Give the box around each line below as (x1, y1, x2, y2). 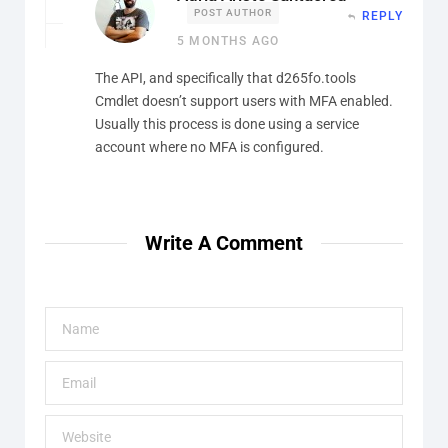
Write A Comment (144, 230, 303, 255)
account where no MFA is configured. (95, 138, 324, 155)
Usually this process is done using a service (95, 115, 359, 132)
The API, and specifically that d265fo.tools (95, 69, 356, 86)
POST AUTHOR (194, 6, 272, 18)
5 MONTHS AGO (177, 33, 280, 48)
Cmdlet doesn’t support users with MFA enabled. (95, 92, 393, 109)
